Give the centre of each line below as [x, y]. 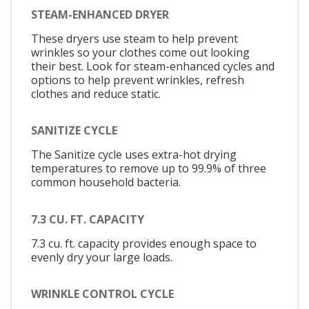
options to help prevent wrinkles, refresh [138, 80]
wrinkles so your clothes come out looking [140, 52]
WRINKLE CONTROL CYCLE [102, 294]
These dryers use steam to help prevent [134, 38]
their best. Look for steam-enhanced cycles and [153, 66]
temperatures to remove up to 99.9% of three [149, 169]
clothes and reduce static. [96, 93]
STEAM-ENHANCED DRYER [100, 14]
